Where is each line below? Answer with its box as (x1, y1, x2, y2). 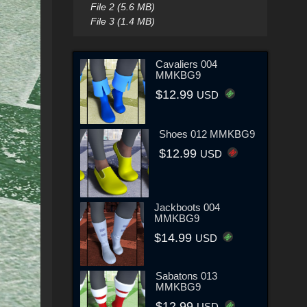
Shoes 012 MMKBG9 (159, 127, 255, 140)
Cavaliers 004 (156, 58, 218, 70)
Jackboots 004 (154, 201, 221, 213)
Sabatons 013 (156, 270, 218, 282)
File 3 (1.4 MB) (90, 16, 155, 27)
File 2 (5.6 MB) (90, 1, 155, 12)
